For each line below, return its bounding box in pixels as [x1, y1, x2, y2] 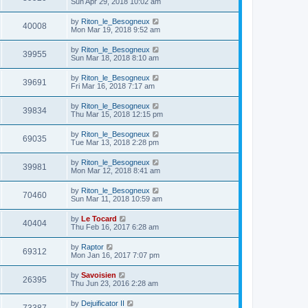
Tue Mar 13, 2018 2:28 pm [71, 138, 159, 146]
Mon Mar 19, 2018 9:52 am [71, 25, 160, 34]
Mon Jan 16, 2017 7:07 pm [71, 251, 159, 259]
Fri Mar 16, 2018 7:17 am [71, 82, 155, 90]
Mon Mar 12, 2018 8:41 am [71, 166, 160, 175]
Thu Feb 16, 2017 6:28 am [71, 223, 159, 231]
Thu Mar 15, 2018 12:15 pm [71, 110, 163, 118]
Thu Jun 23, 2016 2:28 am [71, 279, 158, 287]
